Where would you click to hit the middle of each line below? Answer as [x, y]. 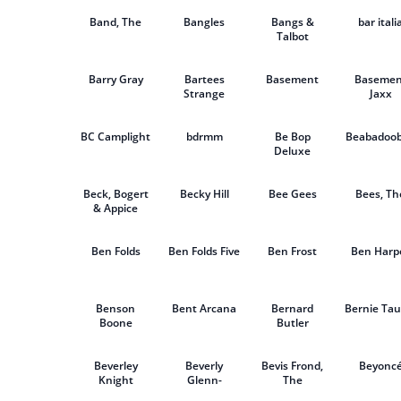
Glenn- [204, 380]
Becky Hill [204, 194]
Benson [116, 308]
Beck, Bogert [115, 194]
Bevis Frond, [293, 366]
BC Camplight [116, 137]
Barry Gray [115, 79]
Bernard [293, 308]
